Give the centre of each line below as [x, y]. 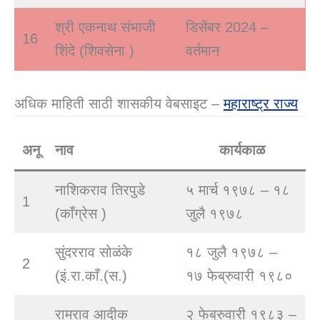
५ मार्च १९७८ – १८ [238, 190]
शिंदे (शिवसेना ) [95, 51]
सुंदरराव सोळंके [94, 252]
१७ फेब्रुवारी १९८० [239, 276]
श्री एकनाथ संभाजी [105, 27]
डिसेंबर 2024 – [227, 27]
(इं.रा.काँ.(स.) [91, 276]
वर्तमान [202, 51]
